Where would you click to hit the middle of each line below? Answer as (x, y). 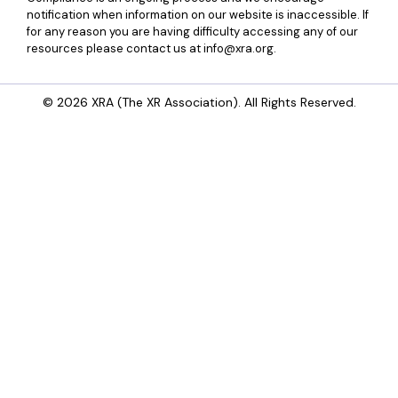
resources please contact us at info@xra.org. (151, 48)
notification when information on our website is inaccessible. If (198, 14)
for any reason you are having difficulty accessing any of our (192, 31)
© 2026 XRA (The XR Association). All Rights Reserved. (199, 102)
